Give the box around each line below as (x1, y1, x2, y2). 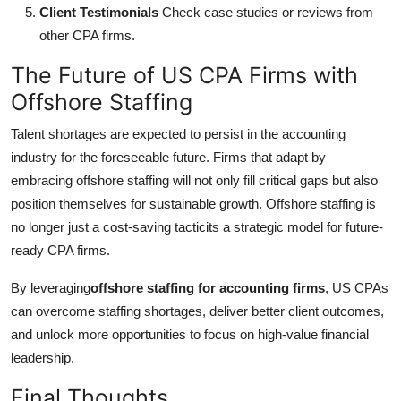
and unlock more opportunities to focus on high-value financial (11, 326, 369, 342)
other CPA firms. (39, 27, 135, 43)
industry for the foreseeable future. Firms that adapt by (11, 149, 326, 165)
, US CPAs (325, 279, 388, 295)
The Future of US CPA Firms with (11, 61, 358, 89)
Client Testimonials (39, 4, 158, 20)
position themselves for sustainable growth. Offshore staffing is (11, 195, 376, 211)
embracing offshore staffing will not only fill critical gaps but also (11, 172, 378, 188)
